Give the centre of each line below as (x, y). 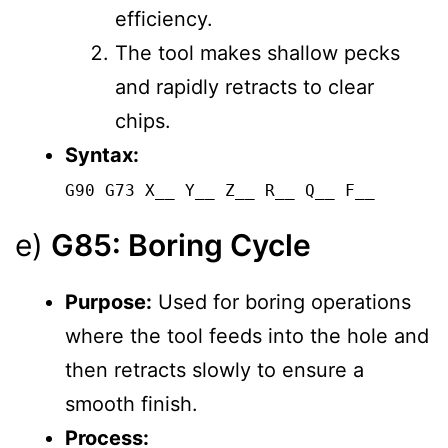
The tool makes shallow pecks (257, 53)
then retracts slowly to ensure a (214, 370)
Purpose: (108, 302)
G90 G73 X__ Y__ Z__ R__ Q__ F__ (220, 191)
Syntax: (102, 155)
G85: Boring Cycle (181, 245)
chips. (143, 121)
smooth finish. (131, 404)
